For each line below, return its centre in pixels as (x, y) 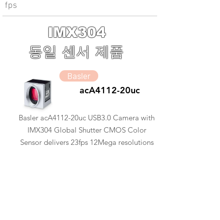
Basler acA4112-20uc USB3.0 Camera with (87, 118)
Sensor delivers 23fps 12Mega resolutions (87, 142)
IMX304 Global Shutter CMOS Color (87, 130)
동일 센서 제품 (83, 52)
